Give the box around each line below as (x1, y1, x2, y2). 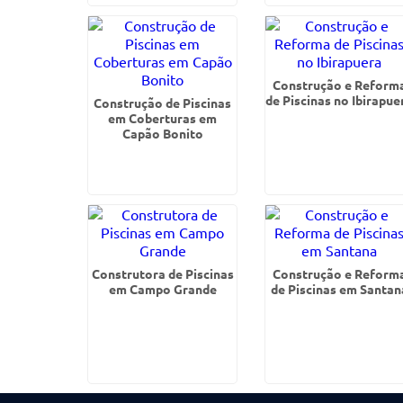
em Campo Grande (108, 281, 217, 297)
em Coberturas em (108, 110, 218, 126)
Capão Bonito (121, 125, 203, 141)
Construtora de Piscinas (91, 265, 234, 282)
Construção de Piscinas (94, 94, 232, 111)
